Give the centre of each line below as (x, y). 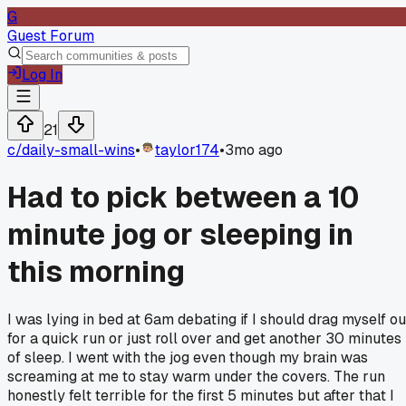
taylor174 (187, 150)
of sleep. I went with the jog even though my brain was (188, 357)
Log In (42, 75)
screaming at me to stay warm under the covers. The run (196, 376)
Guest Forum (51, 36)
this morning (96, 272)
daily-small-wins (78, 150)
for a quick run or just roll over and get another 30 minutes (204, 338)
